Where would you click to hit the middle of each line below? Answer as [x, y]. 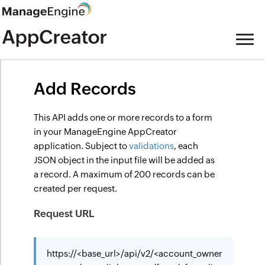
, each [186, 146]
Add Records [85, 89]
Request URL [64, 214]
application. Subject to [82, 146]
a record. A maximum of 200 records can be [125, 174]
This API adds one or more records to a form [123, 117]
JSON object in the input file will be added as [125, 160]
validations [152, 146]
